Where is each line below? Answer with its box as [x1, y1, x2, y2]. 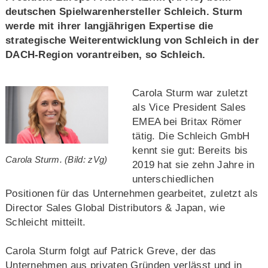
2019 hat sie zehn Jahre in [132, 159, 255, 170]
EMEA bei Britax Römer [132, 115, 242, 127]
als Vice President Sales [132, 101, 246, 113]
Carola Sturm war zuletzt [132, 87, 248, 99]
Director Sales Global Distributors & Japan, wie [5, 202, 226, 214]
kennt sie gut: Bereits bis [132, 144, 248, 156]
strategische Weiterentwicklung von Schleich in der [5, 34, 259, 46]
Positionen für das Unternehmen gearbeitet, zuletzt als [5, 187, 258, 199]
